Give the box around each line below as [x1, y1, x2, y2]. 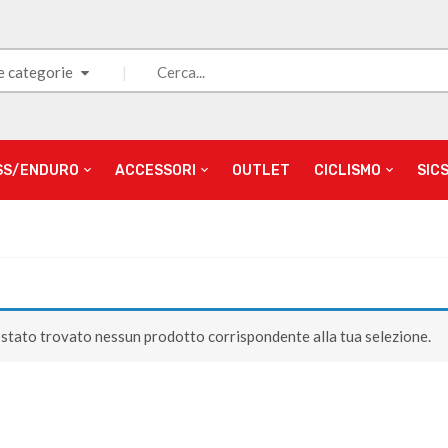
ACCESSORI [115, 161, 196, 179]
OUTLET [232, 161, 290, 179]
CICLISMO [314, 161, 381, 179]
